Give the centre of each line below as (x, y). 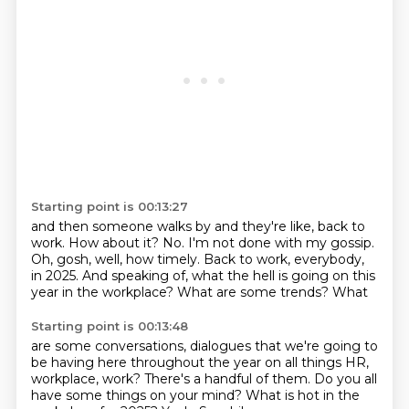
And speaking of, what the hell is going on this (228, 276)
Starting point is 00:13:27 (109, 206)
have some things (90, 395)
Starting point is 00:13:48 (109, 326)
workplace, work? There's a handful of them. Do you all (204, 379)
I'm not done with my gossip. (281, 243)
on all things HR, (316, 362)
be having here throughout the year (147, 362)
